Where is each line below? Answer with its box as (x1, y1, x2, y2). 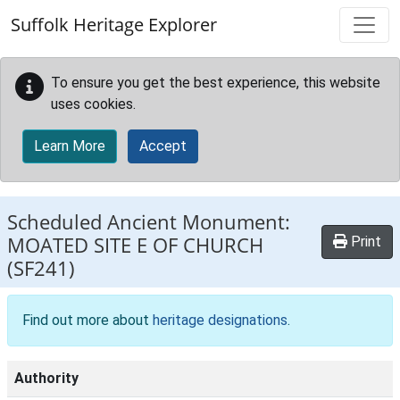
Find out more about (22, 312, 153, 329)
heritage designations (153, 312, 287, 329)
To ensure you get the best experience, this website (51, 74, 380, 91)
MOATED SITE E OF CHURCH (7, 231, 263, 259)
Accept (139, 137, 187, 154)
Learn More (34, 137, 105, 154)
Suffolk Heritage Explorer (11, 12, 217, 37)
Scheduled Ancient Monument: (7, 208, 290, 236)
